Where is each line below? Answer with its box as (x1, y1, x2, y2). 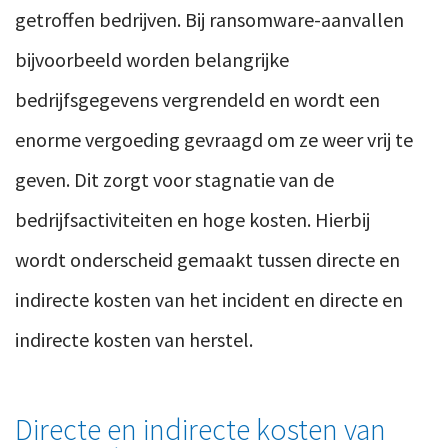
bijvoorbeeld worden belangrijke (15, 47, 289, 73)
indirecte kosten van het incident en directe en (15, 287, 403, 313)
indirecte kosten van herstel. (15, 327, 253, 353)
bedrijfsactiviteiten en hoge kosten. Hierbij (15, 207, 370, 233)
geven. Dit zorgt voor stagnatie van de (15, 167, 334, 193)
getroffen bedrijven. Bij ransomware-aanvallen (15, 7, 404, 33)
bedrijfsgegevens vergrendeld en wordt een (15, 87, 380, 113)
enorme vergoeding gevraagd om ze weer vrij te (15, 127, 413, 153)
